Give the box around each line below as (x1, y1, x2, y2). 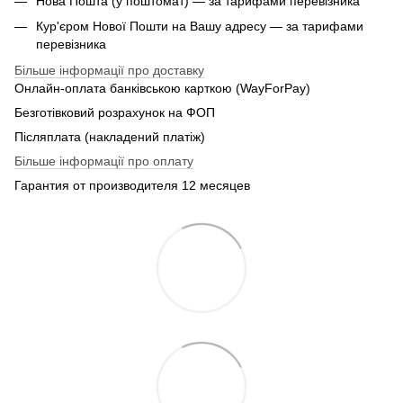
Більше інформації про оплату (14, 153, 193, 168)
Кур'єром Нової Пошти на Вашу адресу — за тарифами (36, 19, 363, 34)
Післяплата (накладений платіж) (14, 129, 205, 144)
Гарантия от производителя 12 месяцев (14, 177, 250, 193)
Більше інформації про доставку (14, 62, 204, 77)
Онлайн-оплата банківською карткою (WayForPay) (14, 80, 310, 95)
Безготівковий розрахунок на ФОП (14, 104, 215, 120)
